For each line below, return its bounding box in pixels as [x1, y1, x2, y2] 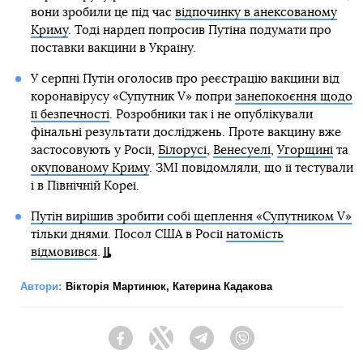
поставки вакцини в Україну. [30, 41, 196, 54]
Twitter [173, 339, 207, 352]
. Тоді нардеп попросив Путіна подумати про [67, 23, 331, 36]
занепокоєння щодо [234, 90, 352, 103]
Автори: [20, 280, 62, 293]
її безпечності [30, 108, 109, 121]
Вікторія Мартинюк [66, 280, 166, 293]
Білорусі [157, 143, 207, 156]
